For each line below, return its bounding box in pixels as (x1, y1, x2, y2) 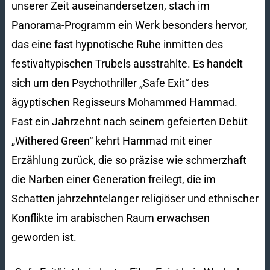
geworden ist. (11, 230, 77, 243)
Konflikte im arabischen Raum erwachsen (11, 211, 210, 224)
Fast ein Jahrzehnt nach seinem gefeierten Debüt (11, 115, 248, 128)
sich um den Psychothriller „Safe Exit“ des (11, 76, 209, 89)
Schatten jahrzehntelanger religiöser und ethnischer (11, 192, 259, 205)
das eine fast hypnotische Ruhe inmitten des (11, 37, 223, 51)
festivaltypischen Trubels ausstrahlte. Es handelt (11, 57, 243, 70)
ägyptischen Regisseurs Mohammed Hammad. (11, 95, 237, 108)
